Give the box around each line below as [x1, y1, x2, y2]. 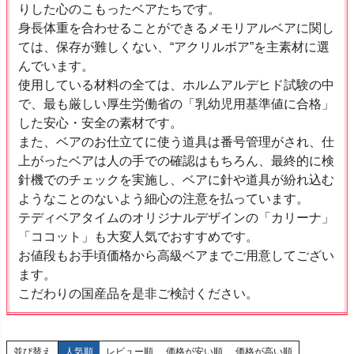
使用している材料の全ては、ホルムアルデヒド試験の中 [18, 78, 334, 92]
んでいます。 [18, 59, 94, 73]
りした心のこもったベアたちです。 [18, 2, 220, 17]
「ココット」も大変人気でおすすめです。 [18, 230, 258, 244]
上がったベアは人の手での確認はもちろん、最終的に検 [18, 154, 334, 168]
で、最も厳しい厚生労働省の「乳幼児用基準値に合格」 [18, 97, 334, 111]
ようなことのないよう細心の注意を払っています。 [18, 192, 309, 206]
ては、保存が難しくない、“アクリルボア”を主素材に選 [18, 40, 330, 55]
